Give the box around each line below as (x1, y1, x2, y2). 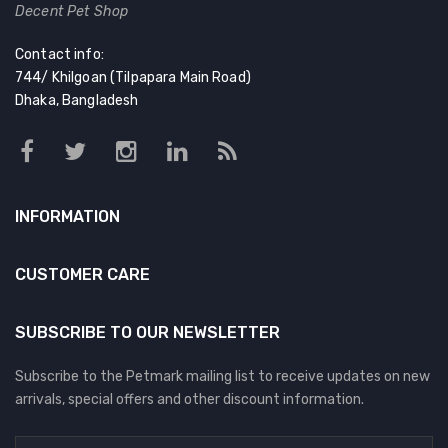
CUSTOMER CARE (15, 264, 150, 284)
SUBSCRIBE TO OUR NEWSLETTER (15, 322, 280, 342)
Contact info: (15, 45, 104, 63)
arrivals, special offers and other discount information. (15, 390, 364, 408)
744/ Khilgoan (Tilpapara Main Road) (15, 68, 251, 86)
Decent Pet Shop (15, 2, 129, 20)
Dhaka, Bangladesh (15, 91, 139, 109)
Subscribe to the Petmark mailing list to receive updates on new (15, 367, 430, 385)
